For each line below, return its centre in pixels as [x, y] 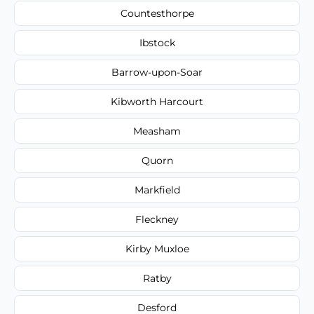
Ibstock [157, 42]
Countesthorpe [157, 13]
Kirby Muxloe [157, 248]
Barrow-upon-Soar [157, 72]
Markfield [157, 190]
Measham [157, 131]
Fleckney [157, 219]
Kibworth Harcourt [157, 101]
